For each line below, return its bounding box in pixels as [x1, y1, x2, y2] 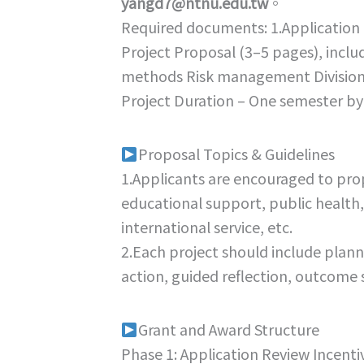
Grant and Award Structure [137, 318, 319, 340]
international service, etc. [121, 216, 292, 237]
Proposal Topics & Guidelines [137, 143, 335, 164]
